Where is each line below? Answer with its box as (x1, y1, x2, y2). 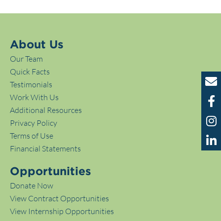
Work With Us (10, 92, 59, 103)
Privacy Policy (10, 118, 57, 128)
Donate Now (10, 181, 53, 191)
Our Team (10, 54, 43, 64)
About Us (10, 40, 64, 51)
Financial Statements (10, 144, 81, 154)
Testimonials (10, 79, 52, 90)
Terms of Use (10, 131, 53, 141)
